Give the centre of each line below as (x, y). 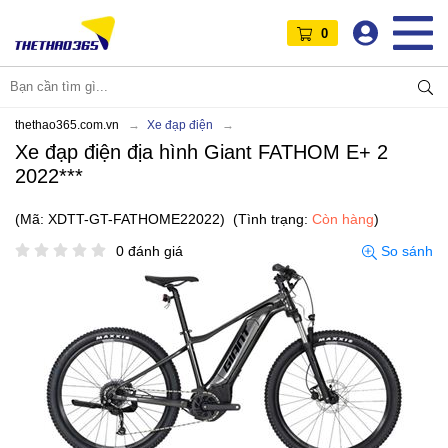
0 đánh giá (149, 250)
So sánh (405, 250)
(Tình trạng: (272, 218)
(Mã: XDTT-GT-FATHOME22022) (120, 218)
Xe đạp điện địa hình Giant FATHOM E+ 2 (201, 151)
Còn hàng (343, 218)
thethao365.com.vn (67, 124)
